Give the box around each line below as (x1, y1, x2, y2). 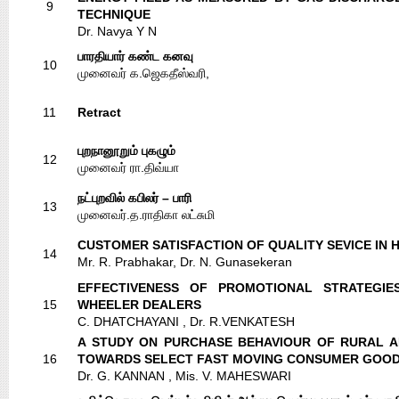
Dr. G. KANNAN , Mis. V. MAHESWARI (77, 369, 291, 383)
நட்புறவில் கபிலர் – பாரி (77, 191, 191, 205)
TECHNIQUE (77, 7, 151, 21)
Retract (77, 105, 121, 119)
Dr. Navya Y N (77, 24, 157, 38)
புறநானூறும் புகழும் (77, 143, 175, 158)
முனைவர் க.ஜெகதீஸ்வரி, (77, 66, 209, 80)
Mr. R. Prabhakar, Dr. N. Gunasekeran (77, 255, 292, 269)
